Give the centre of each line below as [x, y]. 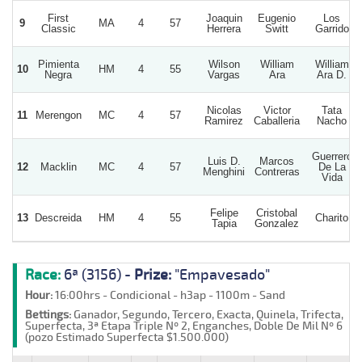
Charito [332, 217]
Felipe [224, 213]
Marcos [277, 161]
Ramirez [224, 120]
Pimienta [58, 64]
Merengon [58, 115]
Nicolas [224, 110]
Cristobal [277, 213]
